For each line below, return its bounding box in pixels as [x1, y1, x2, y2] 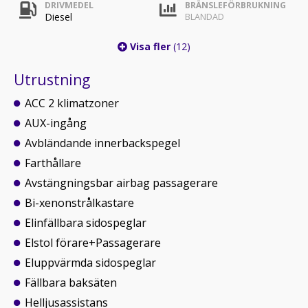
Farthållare [25, 155, 81, 170]
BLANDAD [185, 11, 224, 23]
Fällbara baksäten [25, 275, 117, 290]
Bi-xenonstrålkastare [25, 195, 134, 210]
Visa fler [127, 40, 173, 53]
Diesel [45, 10, 72, 23]
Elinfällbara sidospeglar [25, 215, 146, 230]
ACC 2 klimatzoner [25, 96, 119, 111]
